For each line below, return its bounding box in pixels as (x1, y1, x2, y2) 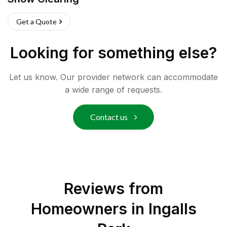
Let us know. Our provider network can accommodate (9, 72, 218, 82)
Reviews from (64, 179, 163, 198)
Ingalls (148, 200, 197, 218)
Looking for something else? (10, 44, 217, 62)
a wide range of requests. (65, 85, 162, 95)
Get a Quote (16, 17, 57, 26)
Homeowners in (30, 200, 148, 218)
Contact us (90, 112, 129, 122)
